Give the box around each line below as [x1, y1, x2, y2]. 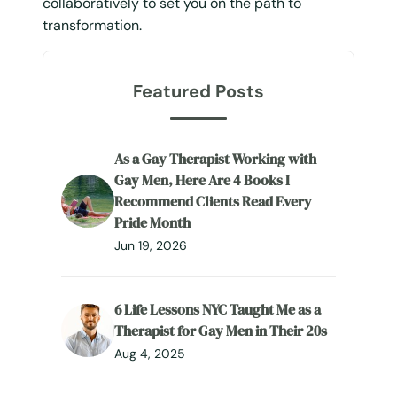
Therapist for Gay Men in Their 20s [114, 320, 327, 340]
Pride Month [114, 212, 191, 232]
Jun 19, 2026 [114, 237, 187, 253]
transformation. [43, 15, 142, 35]
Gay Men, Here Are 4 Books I [114, 169, 290, 190]
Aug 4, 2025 [114, 345, 185, 362]
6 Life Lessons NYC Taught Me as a [114, 299, 321, 319]
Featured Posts [133, 79, 264, 103]
